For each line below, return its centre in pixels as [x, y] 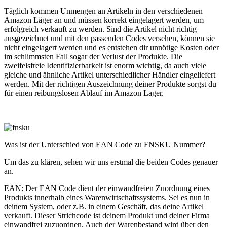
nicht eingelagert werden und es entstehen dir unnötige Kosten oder [111, 47]
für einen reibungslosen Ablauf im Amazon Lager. [84, 93]
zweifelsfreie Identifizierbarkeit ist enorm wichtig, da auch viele [105, 66]
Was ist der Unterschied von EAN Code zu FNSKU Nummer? [105, 145]
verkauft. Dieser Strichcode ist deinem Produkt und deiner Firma [107, 216]
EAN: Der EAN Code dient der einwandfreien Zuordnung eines [107, 188]
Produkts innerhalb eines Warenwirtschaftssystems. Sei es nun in [107, 197]
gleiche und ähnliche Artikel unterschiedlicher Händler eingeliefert [110, 75]
